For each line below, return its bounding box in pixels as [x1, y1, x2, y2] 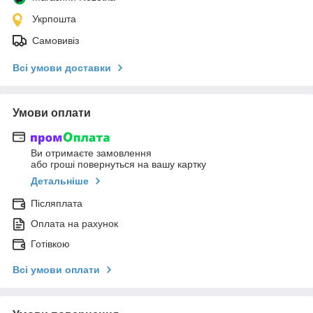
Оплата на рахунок [31, 218, 118, 230]
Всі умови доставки [13, 61, 111, 73]
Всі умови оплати [13, 264, 100, 276]
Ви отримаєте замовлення [31, 147, 152, 159]
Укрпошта [32, 13, 76, 24]
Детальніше [31, 175, 89, 187]
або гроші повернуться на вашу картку [31, 159, 206, 170]
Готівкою [31, 238, 70, 250]
